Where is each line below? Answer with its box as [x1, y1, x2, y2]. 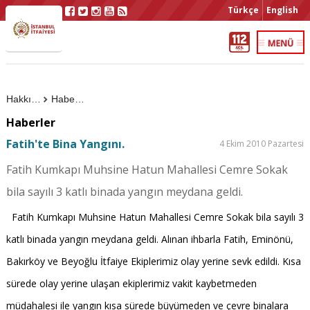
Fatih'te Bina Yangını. [6, 136, 125, 152]
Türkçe [228, 4, 259, 16]
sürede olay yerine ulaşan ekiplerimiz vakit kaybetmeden [6, 277, 257, 290]
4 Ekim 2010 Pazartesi [219, 138, 304, 149]
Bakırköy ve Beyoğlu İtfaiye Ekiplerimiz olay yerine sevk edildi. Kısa [6, 255, 301, 268]
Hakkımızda [30, 93, 41, 104]
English [266, 4, 298, 16]
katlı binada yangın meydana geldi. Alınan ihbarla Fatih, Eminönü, [6, 232, 293, 246]
